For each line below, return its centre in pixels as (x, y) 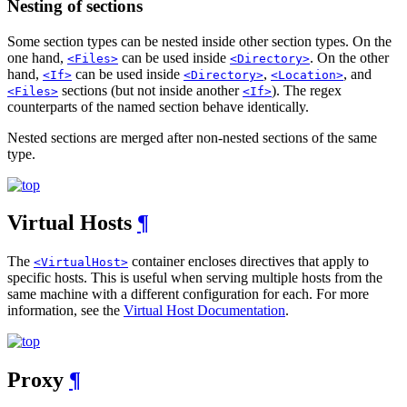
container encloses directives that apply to (248, 262)
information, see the (65, 311)
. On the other (349, 57)
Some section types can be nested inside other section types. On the (199, 41)
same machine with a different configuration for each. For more (188, 294)
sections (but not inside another (150, 90)
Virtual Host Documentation (204, 311)
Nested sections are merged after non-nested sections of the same (192, 137)
